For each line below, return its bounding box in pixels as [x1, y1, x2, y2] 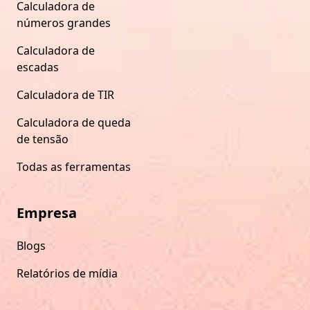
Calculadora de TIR [17, 86, 114, 102]
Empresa [17, 203, 77, 222]
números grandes [17, 15, 111, 30]
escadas [17, 59, 59, 75]
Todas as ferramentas [17, 158, 131, 174]
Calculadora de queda [17, 114, 131, 130]
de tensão [17, 131, 69, 147]
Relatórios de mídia [17, 265, 118, 281]
